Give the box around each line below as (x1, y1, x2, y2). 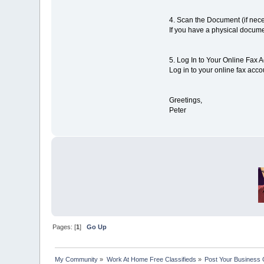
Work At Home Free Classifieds (106, 255, 196, 263)
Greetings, (169, 96, 202, 105)
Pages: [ (52, 223, 77, 231)
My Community (55, 255, 98, 263)
